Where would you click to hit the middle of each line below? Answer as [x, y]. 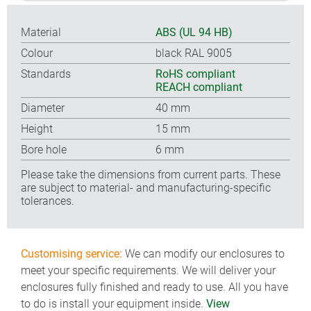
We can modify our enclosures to [203, 254]
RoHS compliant [195, 74]
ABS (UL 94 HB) [194, 32]
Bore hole [44, 149]
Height [37, 128]
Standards [46, 74]
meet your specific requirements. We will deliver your [148, 270]
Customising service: [72, 254]
